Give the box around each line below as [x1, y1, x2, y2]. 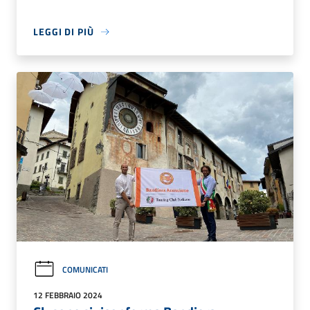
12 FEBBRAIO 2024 [33, 289, 102, 302]
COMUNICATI [62, 263, 108, 277]
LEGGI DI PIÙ [33, 24, 94, 39]
